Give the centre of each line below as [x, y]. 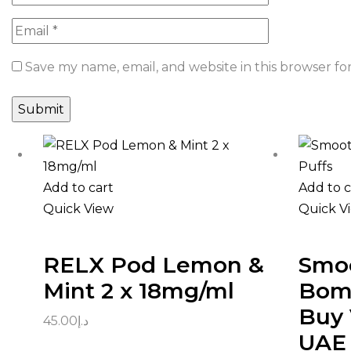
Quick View [78, 209]
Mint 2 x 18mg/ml [139, 291]
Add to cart [78, 188]
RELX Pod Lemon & [154, 265]
